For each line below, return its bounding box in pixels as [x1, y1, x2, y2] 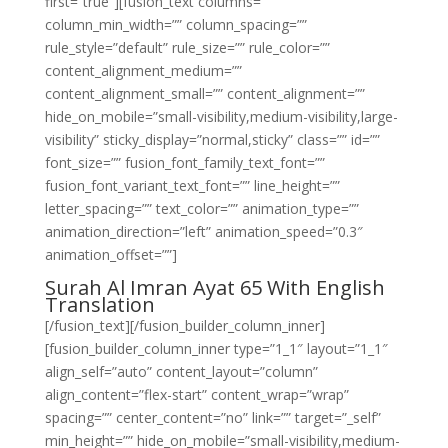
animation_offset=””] [44, 245, 177, 264]
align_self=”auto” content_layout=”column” [44, 362, 318, 381]
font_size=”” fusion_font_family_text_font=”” [44, 153, 325, 172]
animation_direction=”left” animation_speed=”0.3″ [44, 222, 363, 241]
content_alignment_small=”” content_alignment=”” [44, 84, 365, 103]
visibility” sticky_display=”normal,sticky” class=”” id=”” [44, 130, 380, 149]
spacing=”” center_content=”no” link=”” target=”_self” [44, 408, 381, 427]
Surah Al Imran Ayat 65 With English [44, 274, 385, 301]
